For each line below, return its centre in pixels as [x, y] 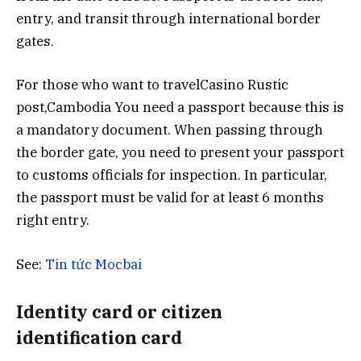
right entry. [53, 220]
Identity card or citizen [119, 312]
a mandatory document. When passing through [170, 130]
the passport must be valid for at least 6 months [170, 198]
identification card [99, 338]
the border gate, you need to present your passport [180, 153]
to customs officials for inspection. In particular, [172, 175]
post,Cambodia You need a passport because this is [180, 108]
